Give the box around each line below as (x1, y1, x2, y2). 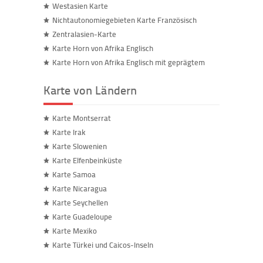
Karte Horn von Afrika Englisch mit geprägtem (52, 57, 205, 68)
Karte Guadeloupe (52, 211, 112, 222)
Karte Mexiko (52, 225, 97, 236)
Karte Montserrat (52, 113, 111, 123)
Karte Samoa (52, 169, 96, 180)
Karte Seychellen (52, 197, 108, 208)
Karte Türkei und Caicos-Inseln (52, 240, 153, 250)
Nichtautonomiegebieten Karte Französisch (52, 15, 197, 25)
